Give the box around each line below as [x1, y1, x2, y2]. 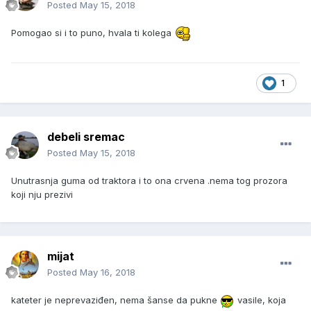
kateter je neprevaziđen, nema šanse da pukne [11, 294, 220, 306]
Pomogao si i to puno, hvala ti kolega [11, 27, 174, 39]
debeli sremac [47, 130, 125, 144]
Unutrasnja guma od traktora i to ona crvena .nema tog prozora [11, 175, 287, 187]
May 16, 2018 [80, 267, 135, 278]
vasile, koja [235, 294, 286, 306]
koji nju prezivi [11, 189, 73, 201]
